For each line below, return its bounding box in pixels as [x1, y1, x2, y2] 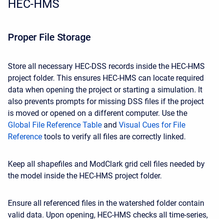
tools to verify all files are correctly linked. [42, 132, 186, 141]
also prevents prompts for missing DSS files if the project [8, 97, 204, 106]
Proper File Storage [8, 31, 91, 43]
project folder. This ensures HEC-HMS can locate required [8, 73, 204, 83]
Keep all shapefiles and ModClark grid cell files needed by [8, 159, 205, 169]
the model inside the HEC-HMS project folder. [8, 171, 162, 180]
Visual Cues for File [119, 120, 185, 130]
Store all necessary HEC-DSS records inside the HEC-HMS [8, 62, 205, 71]
